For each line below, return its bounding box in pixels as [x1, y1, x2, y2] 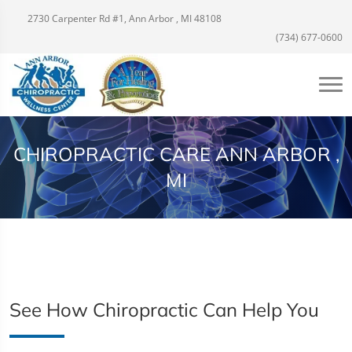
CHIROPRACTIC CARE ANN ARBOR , [13, 142, 339, 166]
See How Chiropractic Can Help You [9, 298, 319, 321]
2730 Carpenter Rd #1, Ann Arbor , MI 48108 [25, 12, 222, 25]
